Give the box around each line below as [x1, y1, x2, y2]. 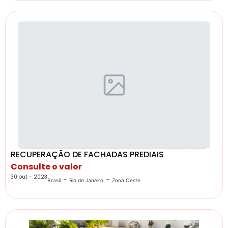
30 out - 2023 [11, 173, 47, 181]
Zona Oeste [112, 177, 140, 184]
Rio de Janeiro [69, 177, 103, 184]
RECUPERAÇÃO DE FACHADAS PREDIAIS [11, 149, 164, 161]
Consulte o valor [11, 161, 82, 173]
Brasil [47, 177, 61, 184]
